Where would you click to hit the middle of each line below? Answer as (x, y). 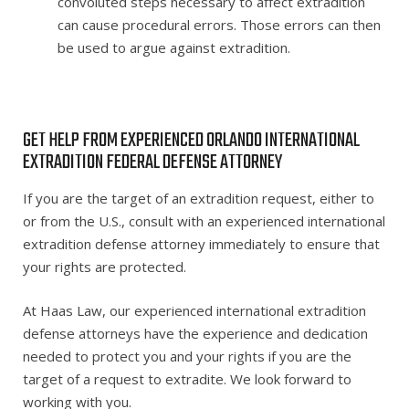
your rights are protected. (105, 267)
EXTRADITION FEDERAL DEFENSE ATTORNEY (152, 163)
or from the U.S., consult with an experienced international (204, 221)
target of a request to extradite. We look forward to (187, 378)
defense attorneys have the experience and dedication (195, 333)
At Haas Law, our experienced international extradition (194, 310)
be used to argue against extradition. (173, 47)
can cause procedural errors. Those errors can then (219, 24)
